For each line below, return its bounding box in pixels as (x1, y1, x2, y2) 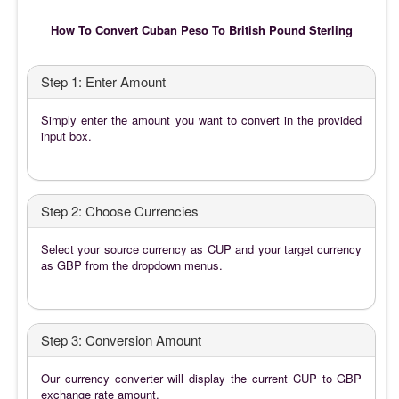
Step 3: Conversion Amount (41, 330, 201, 349)
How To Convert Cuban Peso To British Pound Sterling (51, 20, 353, 38)
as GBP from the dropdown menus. (41, 256, 223, 273)
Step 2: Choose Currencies (41, 200, 199, 220)
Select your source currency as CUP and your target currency (41, 240, 362, 257)
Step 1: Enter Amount (41, 71, 166, 91)
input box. (41, 126, 92, 144)
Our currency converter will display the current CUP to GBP (41, 369, 362, 387)
